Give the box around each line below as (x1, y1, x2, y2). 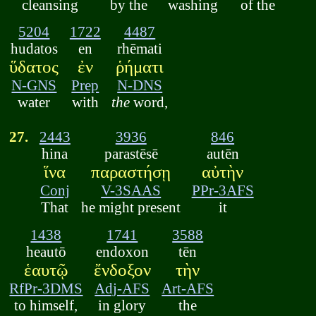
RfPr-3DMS (9, 279, 83, 296)
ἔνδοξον (93, 260, 151, 279)
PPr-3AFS (191, 182, 254, 199)
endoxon (95, 243, 149, 260)
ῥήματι (116, 57, 164, 77)
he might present (81, 199, 181, 216)
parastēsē (104, 145, 158, 162)
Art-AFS (162, 279, 214, 296)
